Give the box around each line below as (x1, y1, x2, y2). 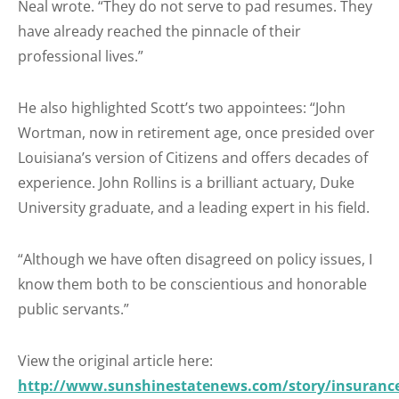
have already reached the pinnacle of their (18, 21, 301, 41)
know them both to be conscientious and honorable (18, 274, 367, 294)
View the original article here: (18, 351, 216, 370)
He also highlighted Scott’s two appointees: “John (18, 98, 346, 118)
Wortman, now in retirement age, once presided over (18, 123, 375, 142)
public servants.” (18, 299, 129, 319)
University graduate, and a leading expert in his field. (18, 198, 373, 217)
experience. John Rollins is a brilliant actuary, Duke (18, 173, 354, 192)
